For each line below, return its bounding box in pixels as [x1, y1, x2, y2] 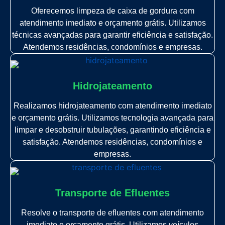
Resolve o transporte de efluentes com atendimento [21, 208, 204, 217]
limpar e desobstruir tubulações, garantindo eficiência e [14, 125, 211, 134]
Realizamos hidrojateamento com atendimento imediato [13, 101, 212, 110]
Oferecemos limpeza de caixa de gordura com [31, 6, 194, 15]
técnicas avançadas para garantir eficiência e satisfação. [12, 30, 213, 39]
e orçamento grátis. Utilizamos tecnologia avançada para [12, 113, 213, 122]
